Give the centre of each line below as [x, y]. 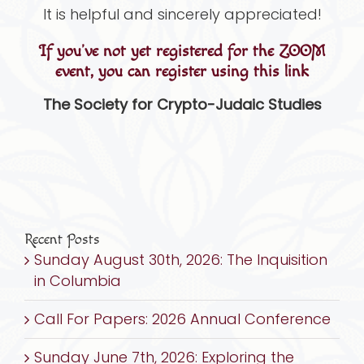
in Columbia [78, 281]
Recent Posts [62, 240]
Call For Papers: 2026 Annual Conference [182, 319]
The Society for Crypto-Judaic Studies [182, 105]
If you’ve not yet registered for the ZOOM [182, 52]
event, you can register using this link [182, 72]
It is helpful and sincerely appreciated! [182, 15]
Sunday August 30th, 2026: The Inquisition [181, 260]
